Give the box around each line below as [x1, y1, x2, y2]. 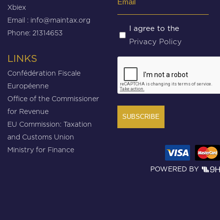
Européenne [7, 82, 49, 89]
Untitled [117, 25, 147, 32]
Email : [7, 16, 30, 24]
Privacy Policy [129, 38, 182, 46]
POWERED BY [150, 166, 199, 173]
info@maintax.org [30, 16, 90, 24]
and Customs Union [7, 133, 74, 140]
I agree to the [129, 25, 179, 32]
